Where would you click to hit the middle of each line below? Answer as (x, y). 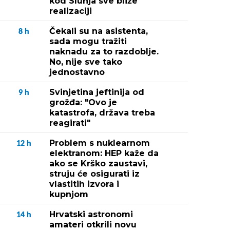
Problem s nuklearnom (100, 143)
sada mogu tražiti (88, 41)
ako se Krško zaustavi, (98, 164)
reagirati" (70, 123)
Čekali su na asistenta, (99, 31)
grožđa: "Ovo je (83, 102)
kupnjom (69, 194)
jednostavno (77, 72)
